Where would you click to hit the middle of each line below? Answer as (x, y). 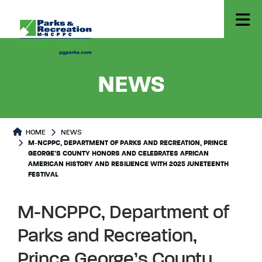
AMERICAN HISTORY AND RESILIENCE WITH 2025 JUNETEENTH (128, 164)
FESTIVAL (43, 175)
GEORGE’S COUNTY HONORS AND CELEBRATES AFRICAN (118, 154)
